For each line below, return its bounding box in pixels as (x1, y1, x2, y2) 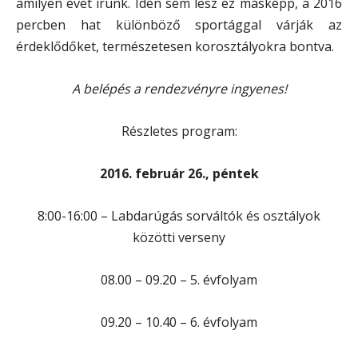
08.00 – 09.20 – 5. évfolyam (101, 270, 257, 288)
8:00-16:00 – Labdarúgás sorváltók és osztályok (38, 206, 320, 225)
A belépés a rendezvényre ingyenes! (71, 79, 287, 97)
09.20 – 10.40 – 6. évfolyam (101, 312, 257, 331)
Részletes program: (121, 121, 237, 140)
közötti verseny (133, 228, 225, 246)
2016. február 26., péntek (99, 164, 259, 182)
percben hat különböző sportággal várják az (16, 15, 342, 34)
